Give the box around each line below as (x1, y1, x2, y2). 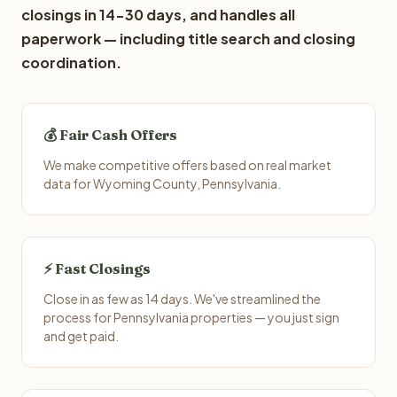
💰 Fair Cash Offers (43, 126, 177, 144)
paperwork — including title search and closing (21, 29, 355, 48)
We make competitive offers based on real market (43, 157, 331, 173)
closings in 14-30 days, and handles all (21, 5, 295, 24)
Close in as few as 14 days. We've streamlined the (43, 291, 321, 307)
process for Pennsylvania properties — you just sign (43, 309, 339, 325)
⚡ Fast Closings (43, 260, 151, 277)
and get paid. (43, 328, 119, 344)
